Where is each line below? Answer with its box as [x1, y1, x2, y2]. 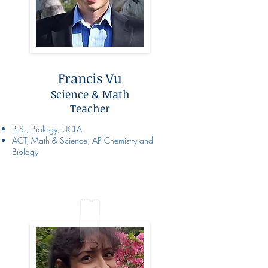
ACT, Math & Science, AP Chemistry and [12, 134, 153, 146]
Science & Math [50, 86, 130, 101]
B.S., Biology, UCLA [12, 123, 82, 135]
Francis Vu [58, 68, 122, 87]
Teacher [70, 100, 110, 115]
